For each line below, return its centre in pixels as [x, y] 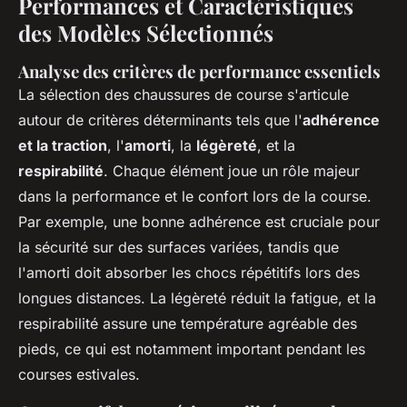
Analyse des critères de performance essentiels [199, 72]
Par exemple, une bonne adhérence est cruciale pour [199, 222]
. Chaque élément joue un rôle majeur [232, 171]
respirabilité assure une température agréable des [188, 324]
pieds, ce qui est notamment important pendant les [192, 349]
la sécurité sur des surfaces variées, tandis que [179, 248]
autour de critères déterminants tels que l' [160, 120]
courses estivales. [79, 375]
